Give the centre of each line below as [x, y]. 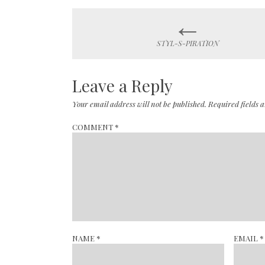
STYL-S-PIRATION [188, 43]
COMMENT [93, 127]
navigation [123, 56]
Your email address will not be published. [139, 104]
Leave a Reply [122, 85]
